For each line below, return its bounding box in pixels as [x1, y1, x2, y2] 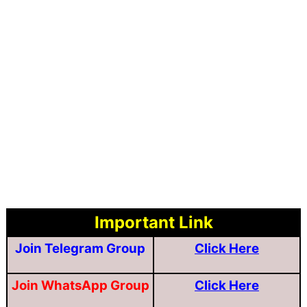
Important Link [94, 212, 213, 232]
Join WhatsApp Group [11, 277, 149, 293]
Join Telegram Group [15, 240, 145, 256]
